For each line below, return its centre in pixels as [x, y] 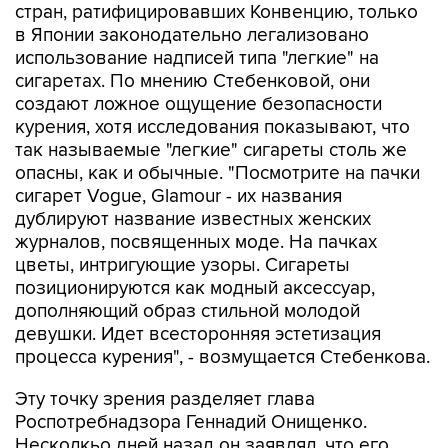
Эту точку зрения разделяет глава [165, 399]
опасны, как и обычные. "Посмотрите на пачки [217, 173]
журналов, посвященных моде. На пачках [196, 242]
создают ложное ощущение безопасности [198, 104]
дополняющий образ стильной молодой [187, 311]
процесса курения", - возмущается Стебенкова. [222, 357]
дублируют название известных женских [193, 219]
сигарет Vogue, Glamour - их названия [178, 196]
